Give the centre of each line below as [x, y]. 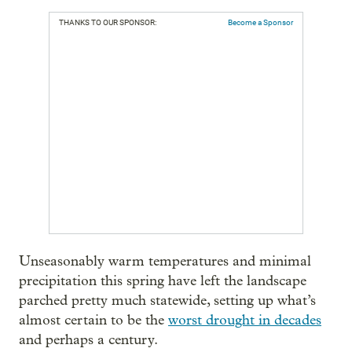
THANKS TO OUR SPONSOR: [108, 22]
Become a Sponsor [260, 22]
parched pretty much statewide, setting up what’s [167, 300]
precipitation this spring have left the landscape [163, 280]
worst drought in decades [245, 320]
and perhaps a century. [88, 339]
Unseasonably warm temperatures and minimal [165, 261]
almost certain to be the [93, 320]
